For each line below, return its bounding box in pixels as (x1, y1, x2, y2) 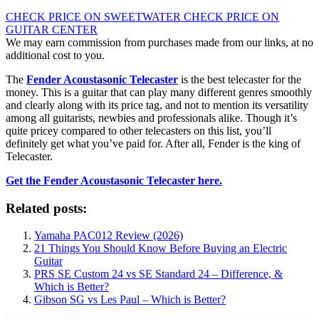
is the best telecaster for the (178, 73, 301, 85)
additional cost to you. (6, 48, 105, 61)
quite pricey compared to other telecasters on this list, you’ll (6, 124, 271, 137)
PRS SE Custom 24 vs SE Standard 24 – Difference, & (34, 268, 283, 281)
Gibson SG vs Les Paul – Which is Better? (34, 293, 226, 306)
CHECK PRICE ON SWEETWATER (6, 10, 184, 23)
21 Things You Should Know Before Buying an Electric (34, 242, 287, 255)
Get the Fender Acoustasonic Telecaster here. (6, 174, 222, 187)
